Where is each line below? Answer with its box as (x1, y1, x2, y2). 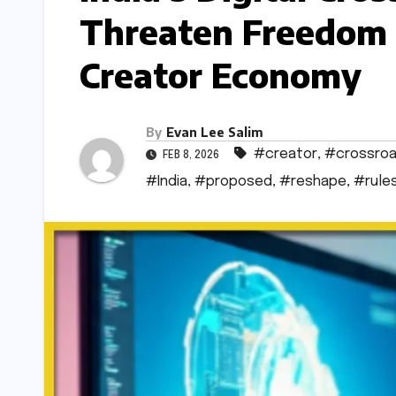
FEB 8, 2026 (160, 150, 222, 162)
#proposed (194, 174, 272, 190)
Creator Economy (80, 53, 362, 95)
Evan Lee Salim (166, 125, 263, 141)
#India (146, 174, 187, 190)
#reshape (279, 174, 346, 190)
